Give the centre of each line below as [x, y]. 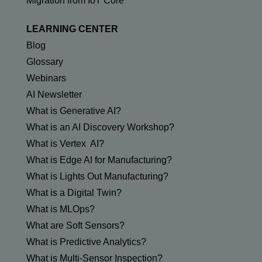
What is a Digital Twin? [74, 193]
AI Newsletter [54, 95]
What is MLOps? [60, 209]
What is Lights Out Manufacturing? [97, 177]
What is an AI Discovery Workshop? [100, 127]
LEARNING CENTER [72, 29]
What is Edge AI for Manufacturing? [99, 160]
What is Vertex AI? [65, 144]
